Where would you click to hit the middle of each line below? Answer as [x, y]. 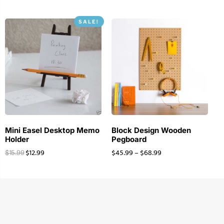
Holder [17, 139]
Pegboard [129, 139]
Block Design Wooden [151, 130]
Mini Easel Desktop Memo [52, 130]
